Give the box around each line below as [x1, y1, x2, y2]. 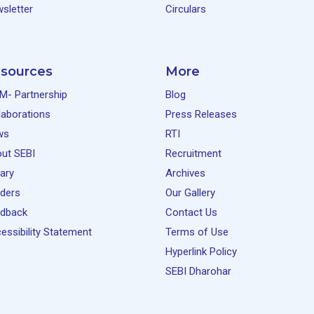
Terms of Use [165, 226, 228, 238]
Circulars [165, 3, 206, 15]
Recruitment [165, 147, 221, 160]
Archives [165, 167, 205, 179]
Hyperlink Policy [165, 245, 237, 258]
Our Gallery [165, 186, 215, 199]
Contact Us [165, 206, 217, 219]
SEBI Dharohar [165, 265, 231, 278]
